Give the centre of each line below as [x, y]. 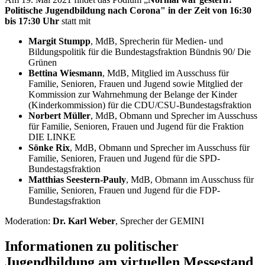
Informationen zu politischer [92, 246]
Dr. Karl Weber [84, 221]
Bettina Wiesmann [65, 73]
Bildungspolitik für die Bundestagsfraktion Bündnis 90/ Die [140, 51]
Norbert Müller [59, 115]
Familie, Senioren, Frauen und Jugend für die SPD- [124, 158]
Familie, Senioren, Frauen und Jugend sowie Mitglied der [135, 83]
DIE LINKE [52, 137]
